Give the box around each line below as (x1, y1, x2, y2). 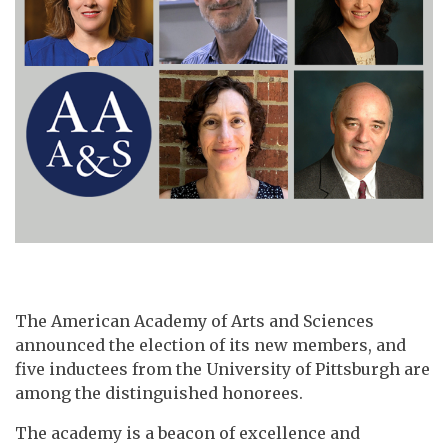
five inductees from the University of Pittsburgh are (15, 359, 430, 380)
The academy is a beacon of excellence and (15, 423, 360, 444)
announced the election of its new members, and (15, 335, 406, 356)
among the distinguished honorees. (15, 383, 303, 404)
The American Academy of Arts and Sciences (15, 311, 374, 332)
